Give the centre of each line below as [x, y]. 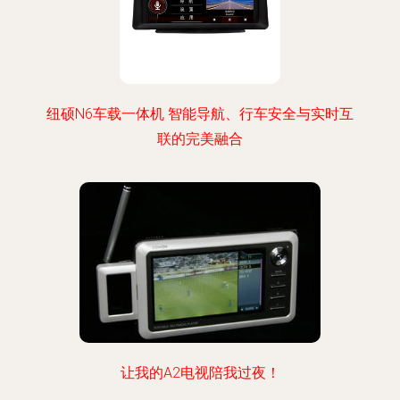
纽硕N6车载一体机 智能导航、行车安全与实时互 [200, 114]
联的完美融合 [200, 139]
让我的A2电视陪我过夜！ [200, 373]
